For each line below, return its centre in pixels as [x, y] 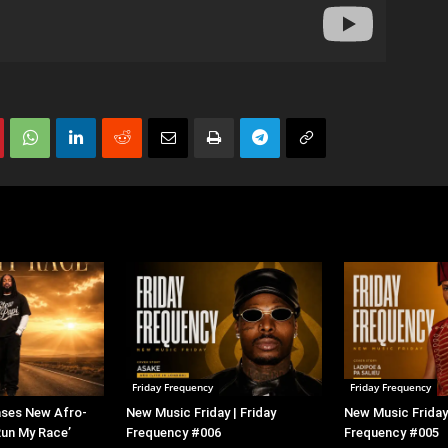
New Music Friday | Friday [201, 413]
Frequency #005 [391, 433]
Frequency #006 [173, 433]
